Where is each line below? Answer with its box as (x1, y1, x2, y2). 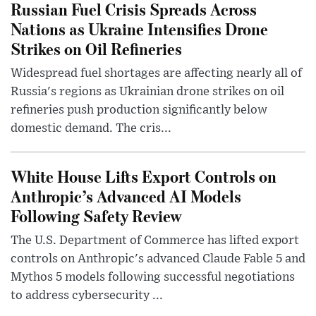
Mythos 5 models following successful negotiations (11, 270, 295, 284)
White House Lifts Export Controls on (11, 164, 276, 187)
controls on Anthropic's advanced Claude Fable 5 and (11, 252, 305, 265)
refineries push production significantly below (11, 103, 267, 116)
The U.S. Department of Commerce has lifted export (11, 233, 299, 247)
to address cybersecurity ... (11, 288, 163, 302)
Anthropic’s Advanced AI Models (11, 184, 241, 207)
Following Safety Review (11, 204, 182, 226)
